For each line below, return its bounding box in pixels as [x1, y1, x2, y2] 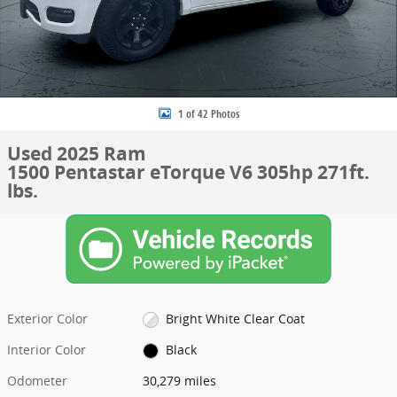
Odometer [7, 371, 67, 389]
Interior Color [7, 340, 86, 358]
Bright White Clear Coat [165, 309, 305, 327]
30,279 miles [143, 371, 217, 389]
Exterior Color [7, 309, 88, 327]
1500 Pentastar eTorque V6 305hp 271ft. [7, 160, 370, 185]
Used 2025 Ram [7, 141, 146, 167]
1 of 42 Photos [177, 105, 239, 121]
